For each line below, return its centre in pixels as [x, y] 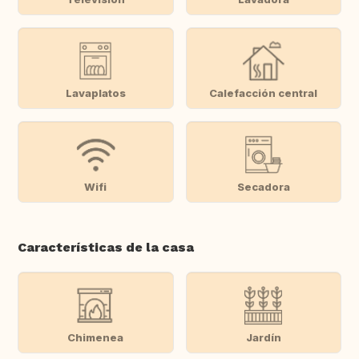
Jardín [263, 337]
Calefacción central [264, 93]
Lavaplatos [95, 93]
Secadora [263, 186]
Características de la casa [106, 248]
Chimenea [96, 337]
